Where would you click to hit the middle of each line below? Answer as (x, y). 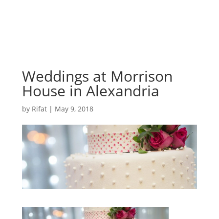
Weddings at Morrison (97, 76)
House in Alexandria (90, 90)
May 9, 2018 (74, 109)
